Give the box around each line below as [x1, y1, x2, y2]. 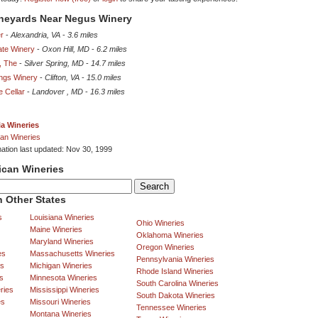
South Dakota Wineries [136, 291, 215, 300]
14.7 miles [91, 59, 126, 68]
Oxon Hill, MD [42, 45, 89, 54]
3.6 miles [67, 31, 98, 40]
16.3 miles [90, 87, 125, 97]
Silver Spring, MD [24, 59, 84, 68]
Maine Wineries [30, 225, 82, 234]
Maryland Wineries [30, 237, 94, 246]
